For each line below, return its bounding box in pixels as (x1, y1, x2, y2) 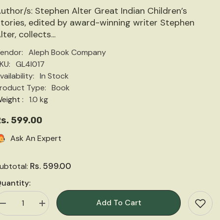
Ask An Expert (10, 133, 61, 144)
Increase (41, 203, 66, 211)
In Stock (40, 71, 69, 82)
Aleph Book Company (28, 47, 106, 58)
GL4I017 (16, 59, 45, 70)
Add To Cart (96, 197, 141, 208)
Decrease (2, 203, 29, 211)
